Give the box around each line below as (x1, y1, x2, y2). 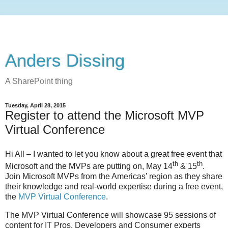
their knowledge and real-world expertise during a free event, (5, 182, 223, 191)
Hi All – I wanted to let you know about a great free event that (5, 149, 222, 158)
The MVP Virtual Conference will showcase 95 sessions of (5, 210, 216, 219)
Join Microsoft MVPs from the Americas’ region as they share (5, 172, 222, 181)
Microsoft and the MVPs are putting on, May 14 (5, 162, 173, 171)
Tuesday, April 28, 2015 (5, 102, 66, 108)
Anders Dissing (5, 51, 125, 70)
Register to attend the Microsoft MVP (5, 108, 204, 122)
